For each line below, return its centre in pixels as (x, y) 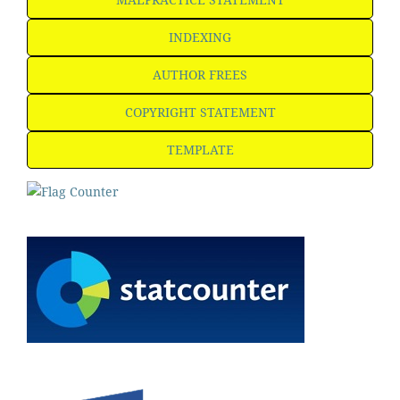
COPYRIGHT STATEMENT (200, 112)
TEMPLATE (200, 150)
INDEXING (200, 37)
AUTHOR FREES (200, 75)
